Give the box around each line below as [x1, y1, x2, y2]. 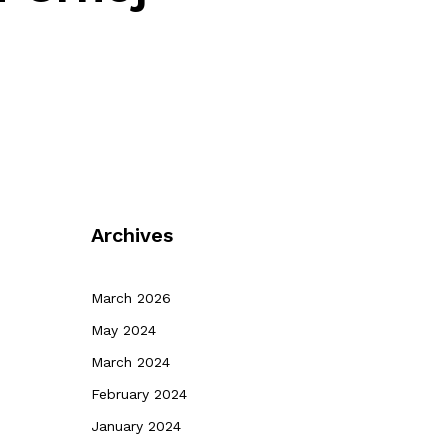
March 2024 [91, 354, 170, 370]
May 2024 [91, 322, 156, 338]
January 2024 [91, 418, 181, 434]
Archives [91, 223, 173, 247]
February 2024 [91, 386, 187, 402]
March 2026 [91, 290, 171, 306]
